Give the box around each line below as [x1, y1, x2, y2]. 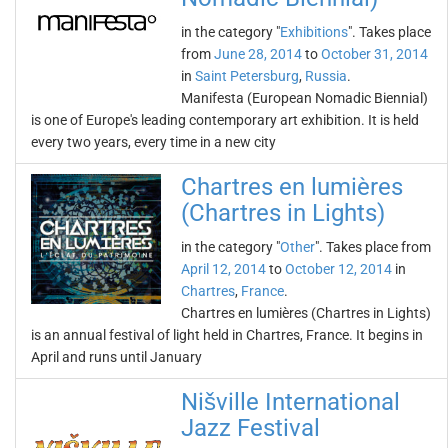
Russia [305, 68, 347, 84]
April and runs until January [31, 349, 202, 365]
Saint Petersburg [195, 68, 299, 84]
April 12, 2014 [181, 261, 266, 277]
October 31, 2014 [321, 46, 428, 62]
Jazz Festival [181, 414, 320, 442]
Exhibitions [280, 24, 348, 40]
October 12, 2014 [285, 261, 392, 277]
